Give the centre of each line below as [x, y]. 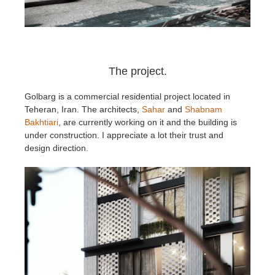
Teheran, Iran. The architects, [83, 110]
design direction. [56, 148]
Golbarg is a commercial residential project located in [127, 97]
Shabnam [203, 110]
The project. [137, 72]
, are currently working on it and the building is [148, 122]
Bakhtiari [41, 122]
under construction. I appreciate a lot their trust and [124, 135]
